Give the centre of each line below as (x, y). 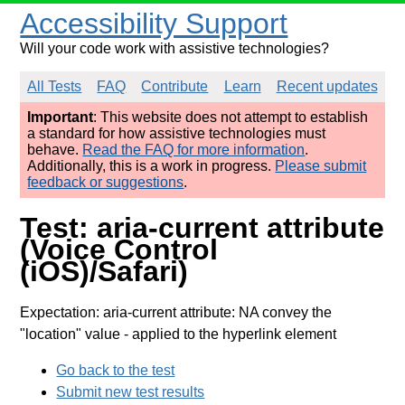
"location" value (71, 334)
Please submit (321, 166)
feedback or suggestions (106, 182)
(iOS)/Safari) (104, 272)
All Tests (55, 86)
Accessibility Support (154, 24)
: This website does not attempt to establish (231, 117)
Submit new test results (131, 391)
